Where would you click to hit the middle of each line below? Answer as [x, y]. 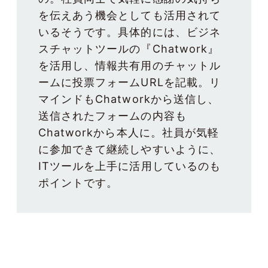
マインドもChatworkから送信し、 [129, 99]
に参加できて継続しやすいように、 [130, 149]
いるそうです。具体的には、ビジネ [130, 32]
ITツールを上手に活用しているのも [130, 166]
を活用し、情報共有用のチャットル [130, 65]
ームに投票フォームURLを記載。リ [130, 82]
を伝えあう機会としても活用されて [130, 15]
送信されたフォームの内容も [112, 115]
